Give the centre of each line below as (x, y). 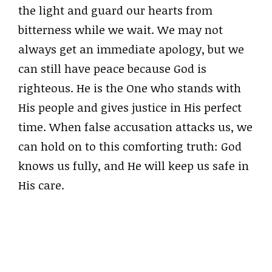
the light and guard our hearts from (115, 10)
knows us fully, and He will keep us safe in (134, 165)
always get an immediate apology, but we (131, 49)
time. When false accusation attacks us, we (135, 127)
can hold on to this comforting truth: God (130, 146)
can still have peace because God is (112, 68)
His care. (41, 185)
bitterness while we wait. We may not (121, 29)
